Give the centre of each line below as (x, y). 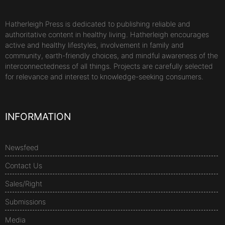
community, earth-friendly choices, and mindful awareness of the (111, 56)
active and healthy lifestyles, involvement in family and (94, 45)
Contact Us (24, 165)
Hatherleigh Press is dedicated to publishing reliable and (98, 24)
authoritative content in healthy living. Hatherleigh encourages (107, 35)
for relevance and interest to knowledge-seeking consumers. (104, 77)
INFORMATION (38, 116)
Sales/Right (24, 183)
